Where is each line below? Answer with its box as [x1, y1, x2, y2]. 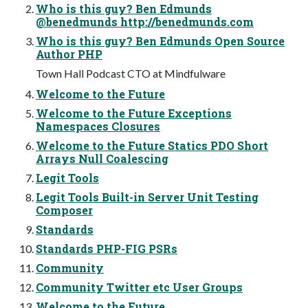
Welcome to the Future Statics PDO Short [36, 137, 268, 153]
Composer [36, 202, 93, 217]
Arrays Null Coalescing [36, 151, 168, 166]
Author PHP [36, 46, 102, 61]
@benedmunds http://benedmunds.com [36, 14, 254, 29]
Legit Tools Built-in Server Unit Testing [36, 189, 258, 204]
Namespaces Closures [36, 118, 160, 133]
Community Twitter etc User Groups [36, 279, 243, 294]
